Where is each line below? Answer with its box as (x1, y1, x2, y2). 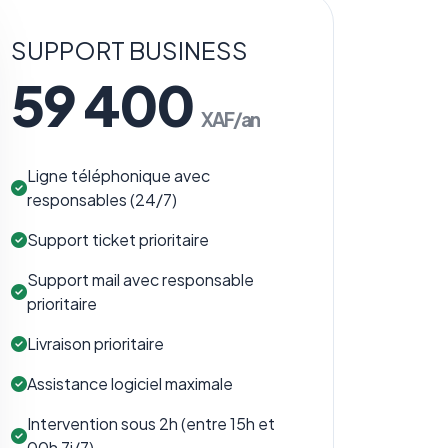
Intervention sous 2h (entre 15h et (27, 413, 275, 435)
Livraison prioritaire (27, 333, 164, 355)
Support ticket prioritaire (27, 229, 209, 251)
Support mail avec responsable (27, 269, 254, 291)
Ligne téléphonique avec (27, 165, 210, 187)
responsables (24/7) (27, 189, 177, 211)
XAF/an (201, 107, 259, 132)
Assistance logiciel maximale (27, 373, 233, 395)
